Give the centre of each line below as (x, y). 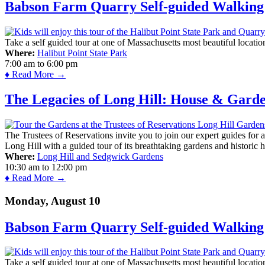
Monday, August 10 (53, 201)
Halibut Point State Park (82, 53)
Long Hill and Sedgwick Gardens (100, 156)
